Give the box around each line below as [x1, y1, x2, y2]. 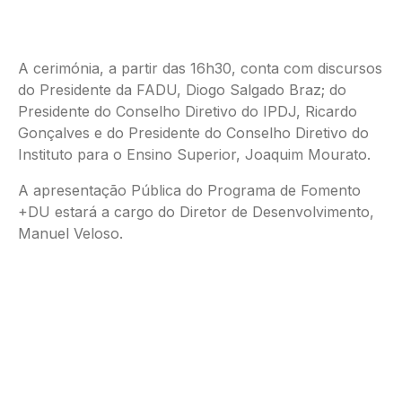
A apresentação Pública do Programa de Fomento [18, 181, 361, 199]
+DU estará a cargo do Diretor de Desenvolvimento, [18, 203, 374, 221]
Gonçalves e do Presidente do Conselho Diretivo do [18, 124, 369, 142]
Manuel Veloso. [18, 224, 123, 242]
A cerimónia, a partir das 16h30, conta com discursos [18, 59, 382, 77]
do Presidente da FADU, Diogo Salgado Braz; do [18, 81, 346, 99]
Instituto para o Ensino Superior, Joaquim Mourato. [18, 145, 371, 163]
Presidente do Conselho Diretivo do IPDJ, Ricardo [18, 102, 357, 120]
